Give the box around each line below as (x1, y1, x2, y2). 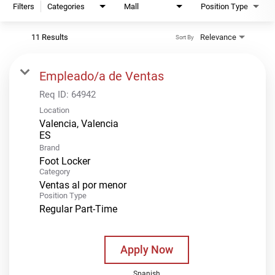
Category (39, 166, 70, 176)
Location (39, 105, 69, 115)
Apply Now (120, 242, 173, 256)
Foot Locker (39, 155, 90, 167)
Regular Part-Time (39, 203, 117, 215)
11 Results (31, 32, 68, 42)
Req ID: (39, 88, 71, 100)
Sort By (175, 34, 194, 41)
